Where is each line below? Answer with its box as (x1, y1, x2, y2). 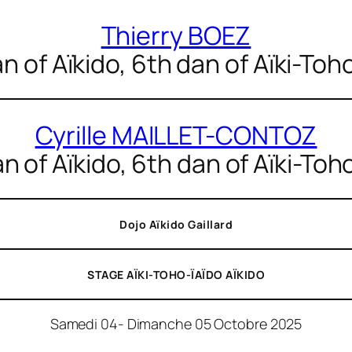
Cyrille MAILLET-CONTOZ (35, 117, 317, 152)
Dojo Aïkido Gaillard (119, 216, 233, 232)
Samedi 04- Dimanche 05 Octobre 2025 (49, 313, 302, 333)
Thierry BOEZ (101, 17, 251, 53)
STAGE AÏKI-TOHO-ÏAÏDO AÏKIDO (87, 266, 265, 282)
